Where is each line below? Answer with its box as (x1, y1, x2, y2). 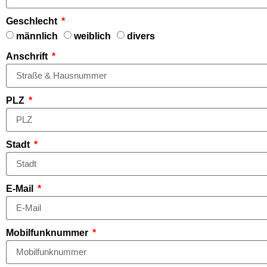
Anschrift (6, 51, 50, 61)
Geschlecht (6, 15, 60, 26)
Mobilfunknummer (6, 227, 91, 238)
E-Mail (6, 183, 36, 194)
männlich (16, 30, 58, 41)
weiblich (74, 30, 111, 41)
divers (127, 30, 155, 41)
